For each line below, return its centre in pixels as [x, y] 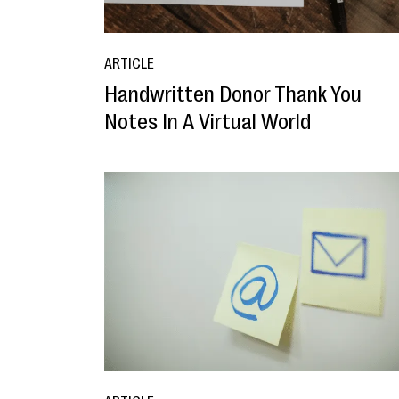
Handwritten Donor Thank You [233, 94]
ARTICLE [129, 64]
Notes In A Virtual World [208, 122]
